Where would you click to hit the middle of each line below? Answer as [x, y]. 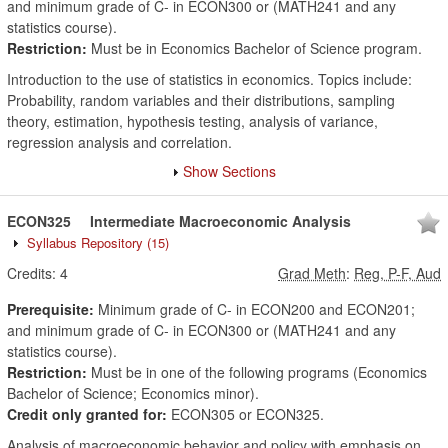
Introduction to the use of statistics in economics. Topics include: [209, 79]
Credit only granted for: [87, 414]
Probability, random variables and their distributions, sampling [201, 100]
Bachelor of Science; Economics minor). [133, 393]
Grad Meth [312, 273]
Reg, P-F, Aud [397, 273]
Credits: [31, 273]
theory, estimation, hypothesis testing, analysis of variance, [192, 121]
